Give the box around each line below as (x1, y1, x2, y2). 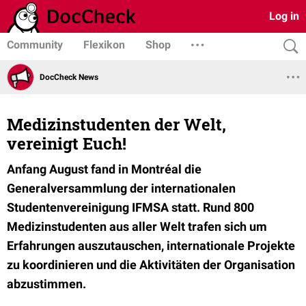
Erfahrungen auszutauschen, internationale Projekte (7, 238, 295, 253)
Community (7, 38, 63, 51)
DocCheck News (40, 72, 98, 82)
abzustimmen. (7, 277, 86, 291)
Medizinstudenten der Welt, (7, 113, 226, 135)
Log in (269, 10, 299, 23)
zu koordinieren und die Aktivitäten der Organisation (7, 258, 295, 272)
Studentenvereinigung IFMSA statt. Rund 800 (7, 200, 254, 214)
